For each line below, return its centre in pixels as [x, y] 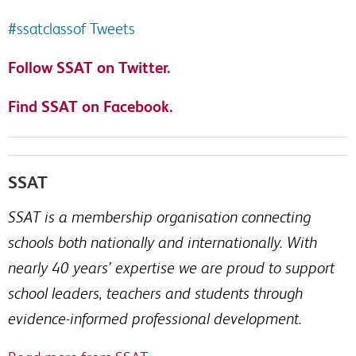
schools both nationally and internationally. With [163, 242]
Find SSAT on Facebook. [90, 106]
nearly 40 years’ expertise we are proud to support [171, 268]
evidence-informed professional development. [155, 319]
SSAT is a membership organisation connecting [159, 217]
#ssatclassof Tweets [72, 29]
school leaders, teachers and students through [155, 293]
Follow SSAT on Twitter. [89, 68]
